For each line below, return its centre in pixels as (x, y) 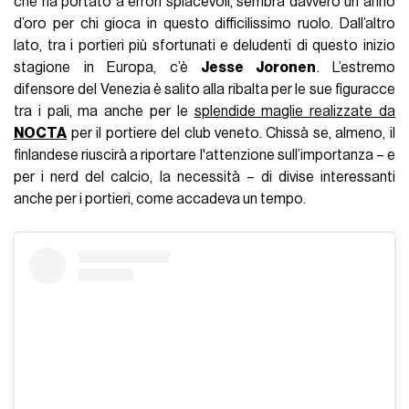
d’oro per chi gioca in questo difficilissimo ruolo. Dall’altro (204, 23)
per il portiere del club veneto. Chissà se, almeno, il (231, 133)
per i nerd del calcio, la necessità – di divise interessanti (204, 177)
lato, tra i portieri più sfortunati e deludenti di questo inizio (204, 45)
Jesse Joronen (259, 67)
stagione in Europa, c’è (107, 67)
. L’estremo (356, 67)
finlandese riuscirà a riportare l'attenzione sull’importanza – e (204, 155)
